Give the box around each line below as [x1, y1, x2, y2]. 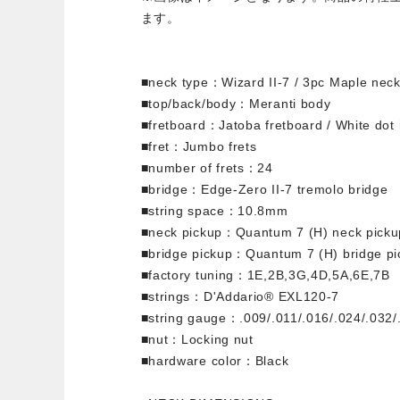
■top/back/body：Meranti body [140, 96, 331, 112]
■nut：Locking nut [140, 332, 254, 347]
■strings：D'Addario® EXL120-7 [140, 289, 340, 304]
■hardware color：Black [140, 354, 289, 369]
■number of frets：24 [140, 161, 273, 176]
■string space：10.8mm [140, 204, 288, 219]
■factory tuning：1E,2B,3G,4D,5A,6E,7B [140, 268, 390, 283]
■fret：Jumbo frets [140, 139, 257, 154]
